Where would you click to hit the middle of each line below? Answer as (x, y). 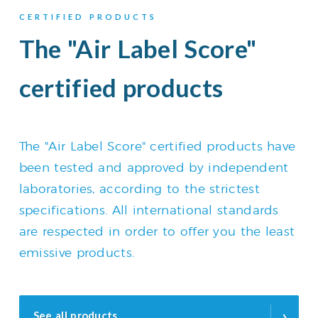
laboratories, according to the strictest (139, 188)
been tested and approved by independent (154, 167)
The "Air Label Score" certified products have (157, 146)
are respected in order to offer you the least (157, 231)
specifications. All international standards (149, 210)
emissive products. (77, 252)
